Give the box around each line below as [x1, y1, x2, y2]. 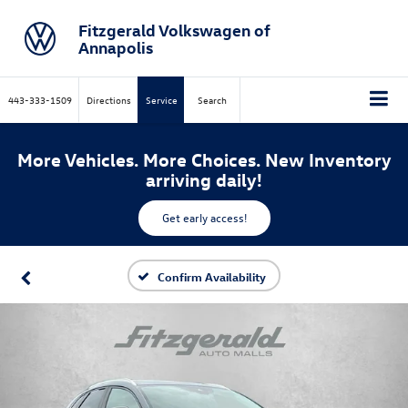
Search [198, 93, 227, 107]
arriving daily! [146, 167, 262, 190]
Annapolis [77, 36, 153, 57]
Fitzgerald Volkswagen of [77, 18, 270, 40]
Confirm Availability [158, 268, 267, 284]
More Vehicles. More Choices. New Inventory [16, 147, 392, 170]
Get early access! [161, 209, 247, 225]
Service [146, 93, 178, 107]
